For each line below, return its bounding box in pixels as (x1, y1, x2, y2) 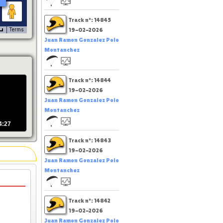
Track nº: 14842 (69, 197, 111, 204)
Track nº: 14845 (69, 16, 111, 23)
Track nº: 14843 (69, 136, 111, 144)
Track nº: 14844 (69, 76, 111, 84)
